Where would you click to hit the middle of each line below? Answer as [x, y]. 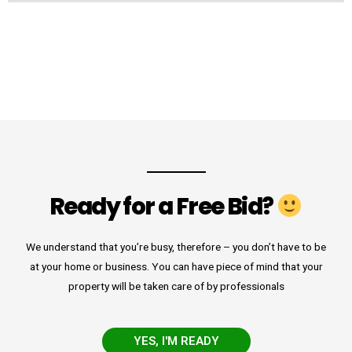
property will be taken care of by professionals [176, 286]
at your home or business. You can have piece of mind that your [176, 266]
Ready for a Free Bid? [163, 206]
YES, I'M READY [176, 341]
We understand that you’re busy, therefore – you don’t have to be [176, 246]
